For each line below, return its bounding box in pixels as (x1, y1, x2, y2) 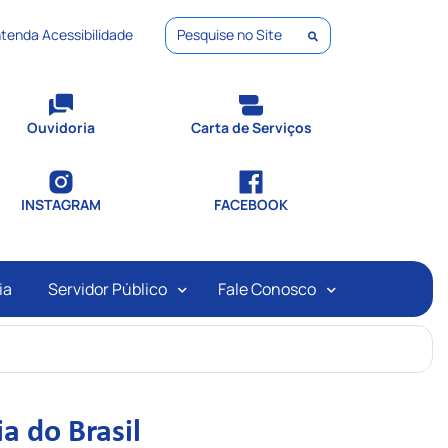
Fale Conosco (217, 278, 319, 300)
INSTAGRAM (21, 194, 101, 214)
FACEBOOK (214, 194, 288, 214)
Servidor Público (48, 278, 171, 300)
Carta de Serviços (190, 117, 312, 137)
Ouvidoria (27, 117, 95, 137)
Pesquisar (164, 35, 258, 62)
